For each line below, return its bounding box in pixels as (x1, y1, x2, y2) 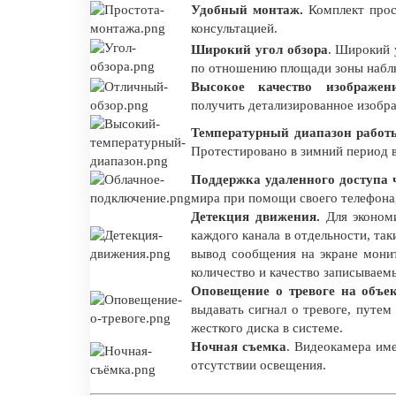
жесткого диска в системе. (191, 320, 343, 335)
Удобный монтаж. (191, 2, 304, 17)
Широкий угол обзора (191, 42, 328, 57)
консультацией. (191, 20, 278, 35)
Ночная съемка (191, 339, 286, 354)
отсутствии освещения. (191, 357, 326, 372)
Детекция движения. (191, 209, 320, 224)
